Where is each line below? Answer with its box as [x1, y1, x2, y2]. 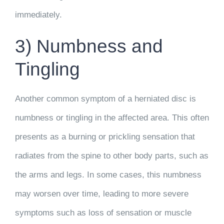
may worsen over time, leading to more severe [15, 189, 188, 199]
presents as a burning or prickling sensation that [15, 132, 195, 142]
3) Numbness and [15, 35, 163, 56]
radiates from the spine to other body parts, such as [15, 151, 208, 161]
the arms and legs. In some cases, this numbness [15, 170, 201, 180]
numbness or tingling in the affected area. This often [15, 113, 209, 123]
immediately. [15, 9, 62, 19]
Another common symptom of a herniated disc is [15, 94, 196, 104]
